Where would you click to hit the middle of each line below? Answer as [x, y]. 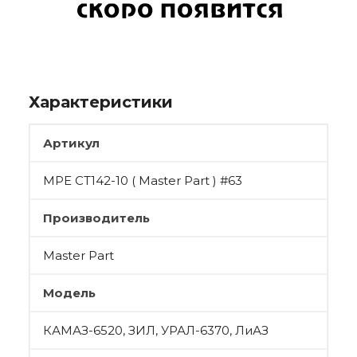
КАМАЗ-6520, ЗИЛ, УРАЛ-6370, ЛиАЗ [156, 330]
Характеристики [101, 102]
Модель [69, 293]
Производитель [96, 218]
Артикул [71, 143]
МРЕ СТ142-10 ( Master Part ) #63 [143, 180]
